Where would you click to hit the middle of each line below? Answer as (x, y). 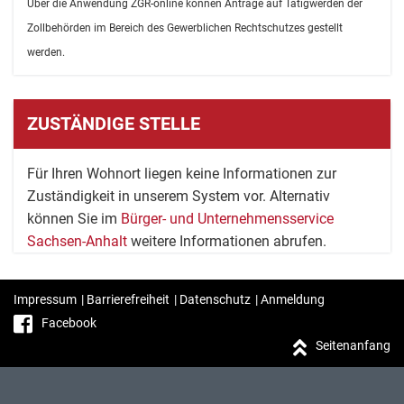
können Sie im (74, 219)
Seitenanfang (353, 346)
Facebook (69, 323)
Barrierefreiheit (128, 299)
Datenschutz (215, 299)
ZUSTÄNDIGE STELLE (114, 124)
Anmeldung (293, 299)
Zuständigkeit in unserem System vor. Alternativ (179, 196)
